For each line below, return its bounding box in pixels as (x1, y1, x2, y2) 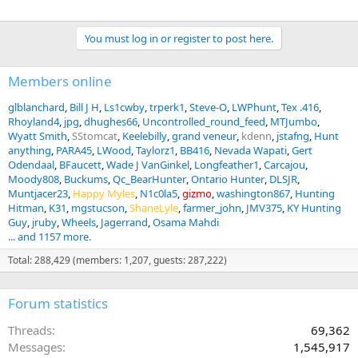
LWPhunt (232, 100, 276, 114)
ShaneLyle (129, 201, 178, 215)
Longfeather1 (194, 157, 259, 172)
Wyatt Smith (8, 129, 67, 143)
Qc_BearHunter (113, 172, 186, 186)
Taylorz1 (136, 143, 175, 157)
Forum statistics (8, 294, 108, 312)
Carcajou (264, 157, 305, 172)
